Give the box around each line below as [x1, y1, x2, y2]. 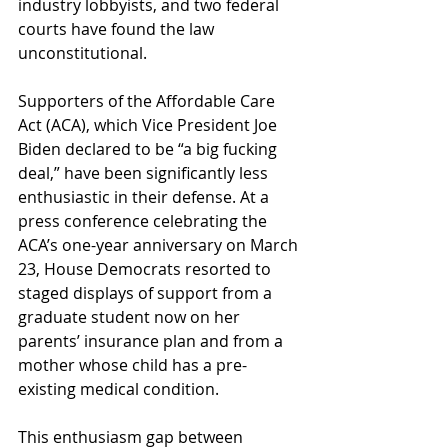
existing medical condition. [18, 378, 219, 401]
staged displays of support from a [18, 282, 276, 305]
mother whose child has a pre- [18, 354, 247, 377]
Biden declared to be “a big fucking [18, 138, 281, 161]
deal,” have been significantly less [18, 162, 272, 185]
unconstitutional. [18, 42, 147, 65]
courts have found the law [18, 18, 218, 41]
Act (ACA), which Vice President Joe [18, 114, 281, 137]
